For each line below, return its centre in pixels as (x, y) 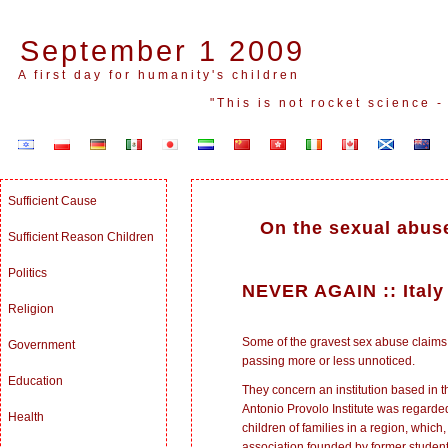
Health (26, 417)
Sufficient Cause (52, 201)
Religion (31, 309)
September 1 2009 (162, 51)
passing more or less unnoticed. (328, 360)
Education (35, 381)
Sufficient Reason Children (81, 237)
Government (41, 345)
